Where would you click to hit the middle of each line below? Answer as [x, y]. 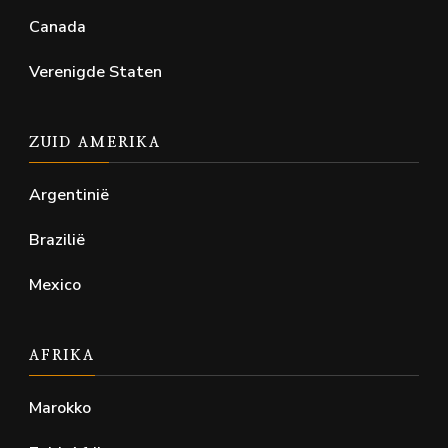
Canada [57, 27]
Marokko [60, 408]
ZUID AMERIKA [95, 143]
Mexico [55, 285]
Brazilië [57, 240]
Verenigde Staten [95, 72]
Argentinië [69, 195]
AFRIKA [62, 356]
